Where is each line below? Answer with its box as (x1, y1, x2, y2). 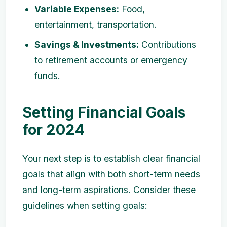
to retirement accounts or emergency (34, 55, 187, 66)
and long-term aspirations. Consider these (22, 184, 196, 196)
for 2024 (22, 121, 85, 139)
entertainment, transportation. (34, 19, 157, 30)
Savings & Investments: (34, 39, 139, 50)
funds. (34, 70, 60, 82)
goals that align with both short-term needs (22, 169, 200, 180)
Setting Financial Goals (22, 103, 185, 122)
